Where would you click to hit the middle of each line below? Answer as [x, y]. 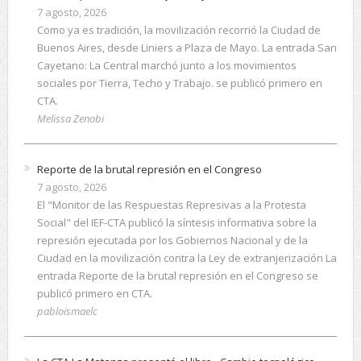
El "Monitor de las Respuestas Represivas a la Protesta [171, 205]
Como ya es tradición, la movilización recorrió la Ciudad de [178, 30]
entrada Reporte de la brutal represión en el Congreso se [177, 276]
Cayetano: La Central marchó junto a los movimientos [166, 66]
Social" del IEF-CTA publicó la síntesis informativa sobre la [176, 223]
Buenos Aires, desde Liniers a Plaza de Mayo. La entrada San [187, 48]
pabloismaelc [67, 311]
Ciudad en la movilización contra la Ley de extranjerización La [187, 258]
